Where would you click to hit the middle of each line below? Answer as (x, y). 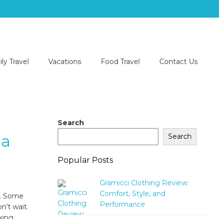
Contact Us (178, 61)
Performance (122, 204)
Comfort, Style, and (132, 193)
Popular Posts (85, 160)
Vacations (65, 61)
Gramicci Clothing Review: (144, 183)
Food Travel (120, 61)
